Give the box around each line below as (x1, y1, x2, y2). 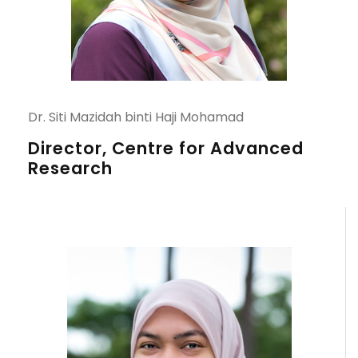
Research (28, 157, 113, 180)
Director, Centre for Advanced (28, 137, 304, 160)
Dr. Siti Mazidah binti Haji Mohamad (28, 108, 244, 126)
